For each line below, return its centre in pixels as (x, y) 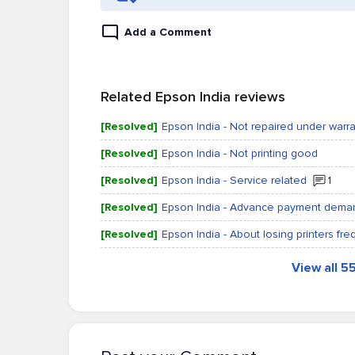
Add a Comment (168, 32)
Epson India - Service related (234, 180)
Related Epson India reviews (193, 97)
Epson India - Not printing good (240, 153)
